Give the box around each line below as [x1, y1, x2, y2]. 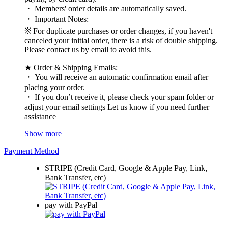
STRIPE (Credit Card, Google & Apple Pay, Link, [45, 163, 207, 173]
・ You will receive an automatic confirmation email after [24, 72, 208, 81]
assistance [24, 111, 56, 121]
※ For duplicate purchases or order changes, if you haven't [24, 26, 212, 35]
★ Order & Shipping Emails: [24, 63, 118, 72]
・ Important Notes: [24, 14, 89, 23]
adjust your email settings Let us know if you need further [24, 102, 209, 111]
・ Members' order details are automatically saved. [24, 4, 186, 13]
